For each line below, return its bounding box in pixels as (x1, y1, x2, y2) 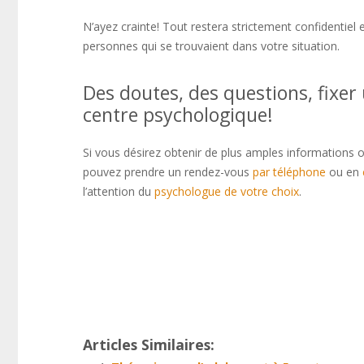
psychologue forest (83, 223, 184, 238)
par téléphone (253, 164, 326, 180)
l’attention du (83, 184, 154, 199)
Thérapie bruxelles (83, 242, 179, 258)
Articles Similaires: (83, 335, 214, 354)
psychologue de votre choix (154, 184, 299, 199)
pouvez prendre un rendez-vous (83, 164, 253, 180)
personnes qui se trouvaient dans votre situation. (83, 38, 343, 54)
